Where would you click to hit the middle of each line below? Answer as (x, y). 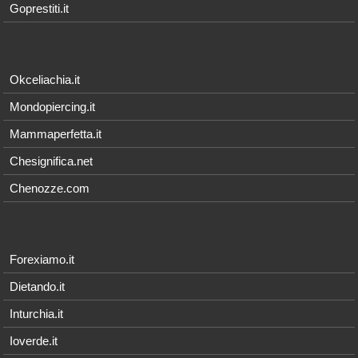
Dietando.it (38, 286)
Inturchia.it (37, 313)
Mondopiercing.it (53, 106)
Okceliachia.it (45, 79)
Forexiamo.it (42, 259)
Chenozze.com (50, 188)
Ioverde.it (34, 340)
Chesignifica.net (52, 161)
